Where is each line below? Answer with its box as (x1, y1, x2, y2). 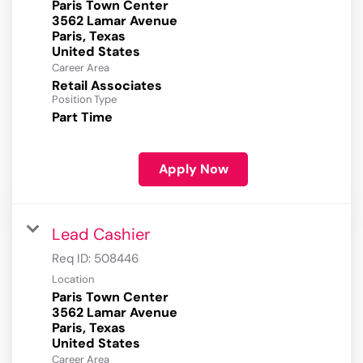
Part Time (52, 109, 113, 126)
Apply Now (158, 160, 228, 178)
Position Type (52, 92, 117, 107)
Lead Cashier (52, 224, 150, 246)
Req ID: (52, 250, 94, 267)
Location (52, 272, 94, 287)
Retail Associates (52, 77, 162, 95)
